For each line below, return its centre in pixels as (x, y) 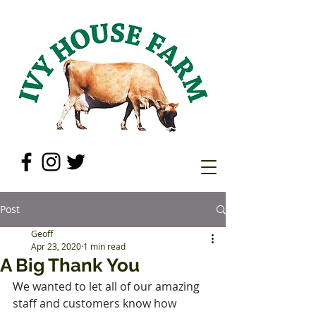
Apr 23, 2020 (56, 246)
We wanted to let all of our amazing (108, 286)
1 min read (104, 246)
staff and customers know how (96, 303)
